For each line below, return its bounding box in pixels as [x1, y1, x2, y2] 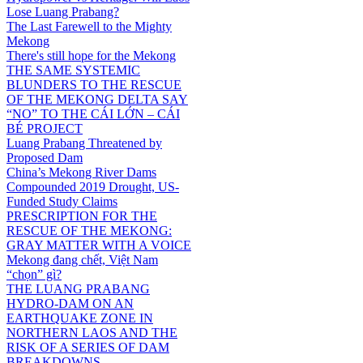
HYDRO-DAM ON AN [6, 296, 134, 310]
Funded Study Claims [6, 194, 117, 208]
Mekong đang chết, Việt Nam [6, 252, 158, 267]
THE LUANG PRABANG [6, 281, 150, 296]
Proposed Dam [6, 150, 83, 164]
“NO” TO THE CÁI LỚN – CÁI [6, 106, 180, 121]
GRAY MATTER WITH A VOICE [6, 237, 191, 252]
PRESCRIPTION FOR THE [6, 208, 157, 223]
